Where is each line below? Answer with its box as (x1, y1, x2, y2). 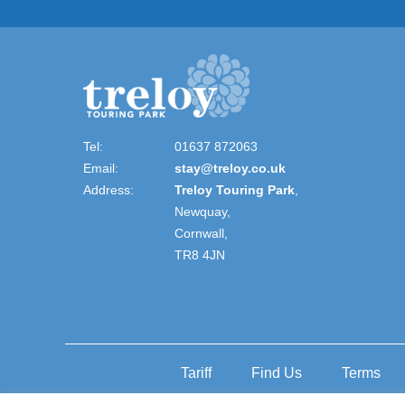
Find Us (250, 365, 302, 381)
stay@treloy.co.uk (174, 161, 286, 175)
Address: (83, 183, 134, 197)
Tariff (180, 365, 212, 381)
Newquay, (174, 204, 231, 219)
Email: (83, 161, 118, 175)
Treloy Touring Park (174, 183, 295, 197)
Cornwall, (174, 226, 228, 240)
